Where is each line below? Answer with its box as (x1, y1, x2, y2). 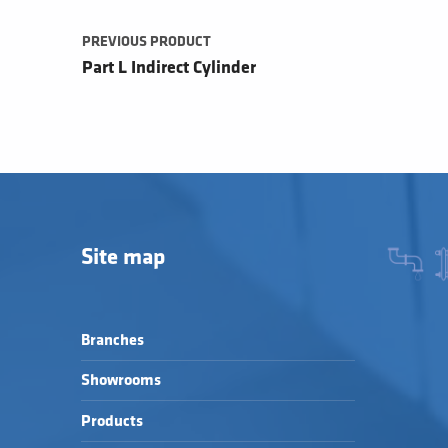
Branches (80, 332, 144, 348)
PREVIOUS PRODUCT (81, 35, 211, 49)
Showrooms (80, 373, 161, 389)
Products (80, 413, 143, 429)
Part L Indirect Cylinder (81, 59, 256, 77)
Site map (80, 247, 165, 269)
